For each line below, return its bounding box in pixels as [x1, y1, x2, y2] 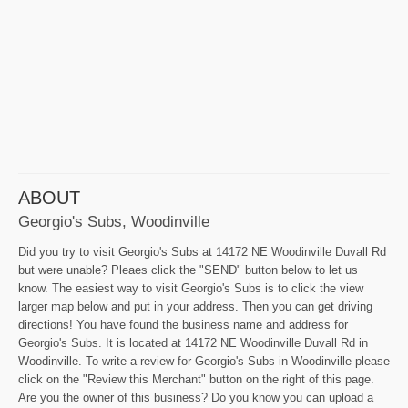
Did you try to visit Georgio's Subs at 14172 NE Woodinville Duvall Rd [18, 244, 386, 259]
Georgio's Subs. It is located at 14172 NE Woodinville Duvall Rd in [18, 335, 368, 350]
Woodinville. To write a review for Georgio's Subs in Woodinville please [18, 353, 390, 368]
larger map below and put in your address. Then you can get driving [18, 299, 372, 313]
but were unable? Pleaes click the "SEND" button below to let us [18, 262, 358, 277]
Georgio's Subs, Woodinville [18, 211, 209, 230]
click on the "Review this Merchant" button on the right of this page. [18, 372, 374, 386]
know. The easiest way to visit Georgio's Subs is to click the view [18, 280, 363, 295]
